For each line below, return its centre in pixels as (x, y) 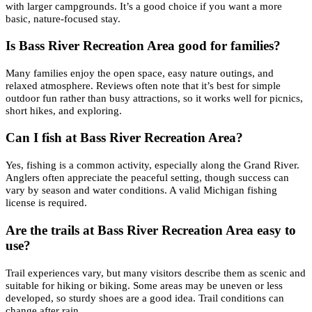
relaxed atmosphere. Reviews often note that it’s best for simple (143, 86)
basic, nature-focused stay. (63, 18)
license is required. (46, 203)
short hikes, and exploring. (64, 111)
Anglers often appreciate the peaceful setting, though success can (147, 178)
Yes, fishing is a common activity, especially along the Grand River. (153, 165)
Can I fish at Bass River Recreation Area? (124, 138)
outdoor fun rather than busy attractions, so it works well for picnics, (154, 98)
